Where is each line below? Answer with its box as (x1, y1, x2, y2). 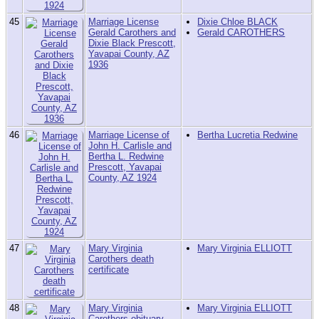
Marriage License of (88, 130, 169, 141)
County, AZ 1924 (88, 172, 157, 184)
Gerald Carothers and (88, 27, 176, 38)
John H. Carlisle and (88, 140, 172, 152)
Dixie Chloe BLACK (197, 16, 278, 28)
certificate (88, 264, 129, 276)
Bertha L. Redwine (88, 151, 164, 162)
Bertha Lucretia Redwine (197, 130, 298, 141)
